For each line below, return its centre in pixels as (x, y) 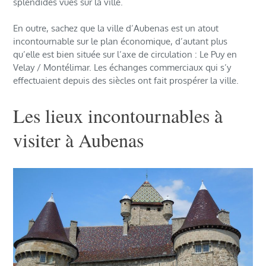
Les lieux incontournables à (118, 116)
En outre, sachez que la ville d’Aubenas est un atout (116, 28)
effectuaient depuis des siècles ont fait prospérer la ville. (126, 81)
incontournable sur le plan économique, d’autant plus (121, 42)
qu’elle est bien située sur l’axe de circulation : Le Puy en (125, 55)
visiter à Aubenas (79, 140)
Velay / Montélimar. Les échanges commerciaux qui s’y (122, 68)
